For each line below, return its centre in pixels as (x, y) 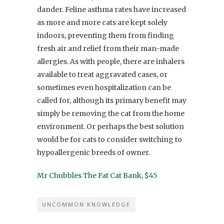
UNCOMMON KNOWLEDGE (86, 204)
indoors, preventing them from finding (105, 35)
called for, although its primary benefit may (112, 100)
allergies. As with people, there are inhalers (111, 61)
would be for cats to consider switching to (109, 139)
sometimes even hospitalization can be (104, 87)
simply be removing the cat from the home (111, 113)
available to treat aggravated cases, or (102, 74)
